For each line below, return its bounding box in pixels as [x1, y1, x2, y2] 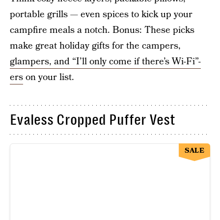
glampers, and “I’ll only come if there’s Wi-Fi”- [10, 55, 201, 68]
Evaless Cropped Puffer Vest [10, 111, 175, 128]
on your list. [23, 71, 74, 84]
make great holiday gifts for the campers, [10, 39, 181, 53]
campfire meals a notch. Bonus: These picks [10, 24, 194, 37]
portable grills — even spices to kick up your [10, 8, 192, 21]
